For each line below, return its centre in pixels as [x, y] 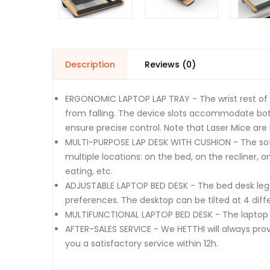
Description [90, 64]
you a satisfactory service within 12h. [142, 243]
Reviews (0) [170, 64]
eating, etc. [89, 171]
